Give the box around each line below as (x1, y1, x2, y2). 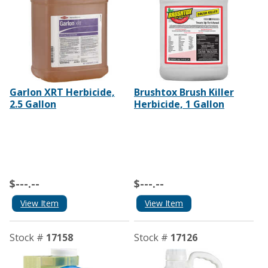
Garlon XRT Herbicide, (10, 86, 115, 99)
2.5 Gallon (10, 98, 56, 111)
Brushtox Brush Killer (133, 86, 234, 99)
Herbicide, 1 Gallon (133, 98, 224, 111)
